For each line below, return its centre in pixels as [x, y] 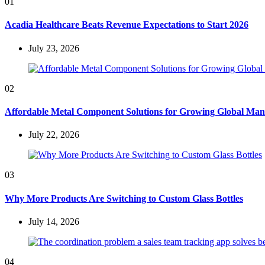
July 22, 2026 [54, 135]
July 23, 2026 [54, 48]
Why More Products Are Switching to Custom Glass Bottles [124, 198]
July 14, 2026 [54, 221]
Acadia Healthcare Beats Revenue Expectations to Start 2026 [127, 25]
